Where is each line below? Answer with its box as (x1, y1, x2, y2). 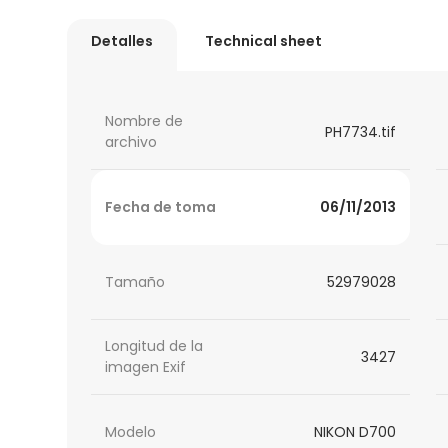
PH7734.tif (324, 121, 396, 142)
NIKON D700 (313, 421, 396, 442)
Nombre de (105, 111, 184, 132)
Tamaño (105, 271, 166, 292)
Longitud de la (105, 336, 204, 357)
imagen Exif (105, 357, 187, 378)
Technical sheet (205, 31, 323, 52)
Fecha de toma (105, 197, 217, 218)
